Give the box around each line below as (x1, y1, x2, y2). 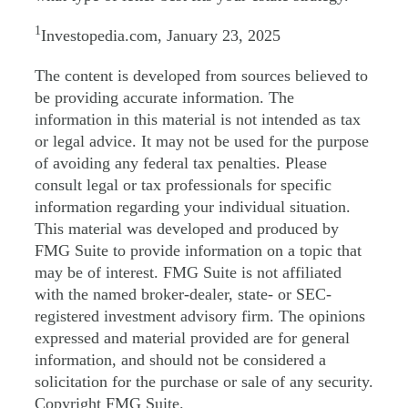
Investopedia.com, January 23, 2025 (41, 25, 280, 45)
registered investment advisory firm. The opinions (35, 307, 365, 325)
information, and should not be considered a (35, 351, 326, 369)
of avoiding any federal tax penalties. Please (35, 154, 327, 172)
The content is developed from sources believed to (35, 66, 368, 85)
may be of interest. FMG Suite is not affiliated (35, 263, 342, 281)
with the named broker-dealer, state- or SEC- (35, 285, 331, 303)
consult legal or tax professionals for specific (35, 176, 331, 194)
